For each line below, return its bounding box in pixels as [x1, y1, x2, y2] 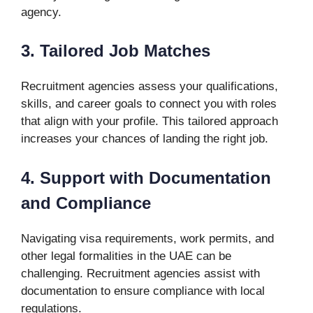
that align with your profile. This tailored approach [21, 115, 278, 128]
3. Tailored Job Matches [21, 41, 210, 60]
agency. [21, 5, 61, 19]
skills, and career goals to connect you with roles [21, 97, 277, 110]
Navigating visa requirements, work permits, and [21, 231, 274, 245]
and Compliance [21, 193, 151, 212]
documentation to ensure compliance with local [21, 284, 265, 298]
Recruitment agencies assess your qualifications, [21, 80, 278, 93]
